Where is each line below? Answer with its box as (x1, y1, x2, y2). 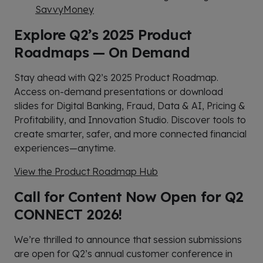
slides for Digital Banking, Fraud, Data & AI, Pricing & (14, 99, 245, 112)
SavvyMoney (35, 3, 94, 15)
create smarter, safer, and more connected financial (14, 127, 247, 140)
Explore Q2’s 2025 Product (14, 25, 193, 43)
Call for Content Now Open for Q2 (14, 187, 244, 205)
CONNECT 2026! (14, 205, 122, 223)
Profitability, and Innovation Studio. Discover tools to (14, 113, 246, 126)
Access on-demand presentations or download (14, 85, 223, 97)
